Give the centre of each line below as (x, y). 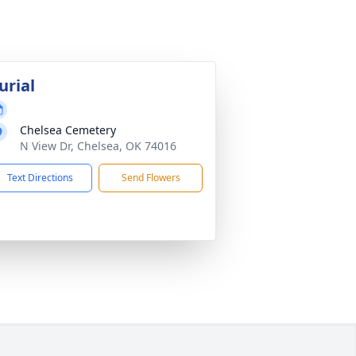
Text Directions (40, 178)
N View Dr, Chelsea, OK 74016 (98, 146)
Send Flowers (151, 178)
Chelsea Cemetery (68, 130)
